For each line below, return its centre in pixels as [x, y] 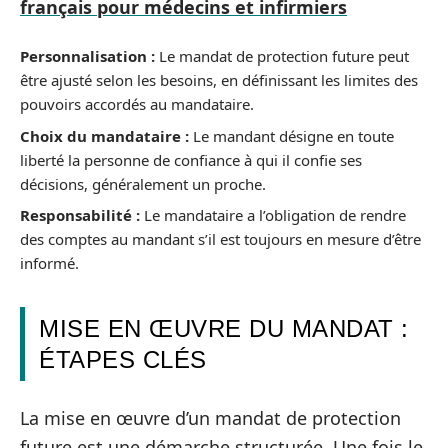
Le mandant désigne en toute [291, 135]
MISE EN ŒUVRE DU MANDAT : [224, 328]
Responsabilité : [80, 215]
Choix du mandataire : [104, 135]
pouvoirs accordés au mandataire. [137, 104]
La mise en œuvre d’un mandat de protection [210, 417]
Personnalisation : [87, 56]
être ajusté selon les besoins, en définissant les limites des [219, 80]
